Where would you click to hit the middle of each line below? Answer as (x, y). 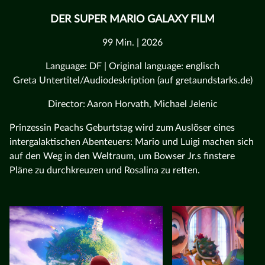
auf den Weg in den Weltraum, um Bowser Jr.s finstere (122, 156)
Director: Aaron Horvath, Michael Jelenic (132, 104)
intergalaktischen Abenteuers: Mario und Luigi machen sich (132, 142)
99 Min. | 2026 (132, 42)
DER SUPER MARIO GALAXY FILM (132, 19)
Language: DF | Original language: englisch (132, 66)
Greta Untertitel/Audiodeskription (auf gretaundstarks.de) (132, 80)
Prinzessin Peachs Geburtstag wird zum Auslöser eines (122, 127)
